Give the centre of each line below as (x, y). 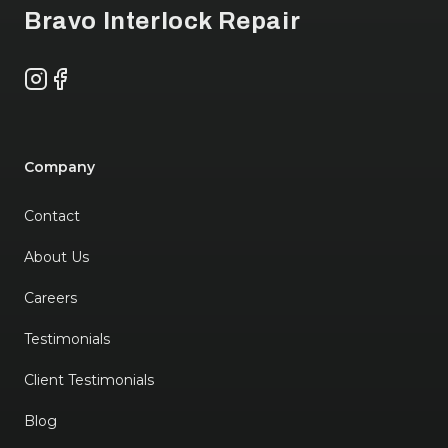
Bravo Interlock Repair (162, 20)
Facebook (83, 77)
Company (59, 166)
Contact (52, 215)
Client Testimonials (89, 379)
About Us (56, 256)
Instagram (62, 77)
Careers (50, 297)
